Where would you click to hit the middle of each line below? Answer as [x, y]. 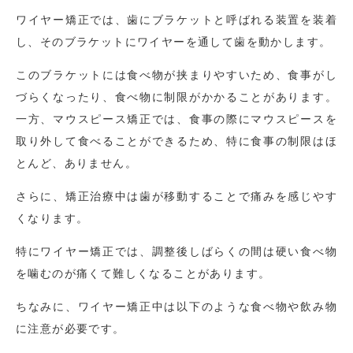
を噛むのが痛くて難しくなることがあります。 [143, 273]
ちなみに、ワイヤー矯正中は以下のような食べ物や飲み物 [176, 307]
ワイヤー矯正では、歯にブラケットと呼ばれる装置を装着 [176, 20]
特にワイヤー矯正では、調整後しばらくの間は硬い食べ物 [176, 251]
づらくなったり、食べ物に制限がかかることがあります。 [176, 97]
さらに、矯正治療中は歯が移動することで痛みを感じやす [176, 196]
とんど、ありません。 [76, 163]
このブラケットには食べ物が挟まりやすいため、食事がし [176, 75]
